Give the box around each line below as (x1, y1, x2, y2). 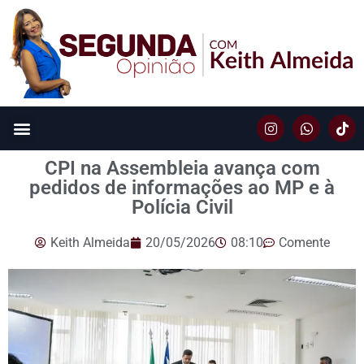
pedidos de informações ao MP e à (29, 176, 335, 200)
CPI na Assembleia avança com (44, 157, 320, 180)
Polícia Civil (131, 196, 233, 219)
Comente (278, 235, 330, 251)
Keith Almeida (50, 235, 130, 251)
